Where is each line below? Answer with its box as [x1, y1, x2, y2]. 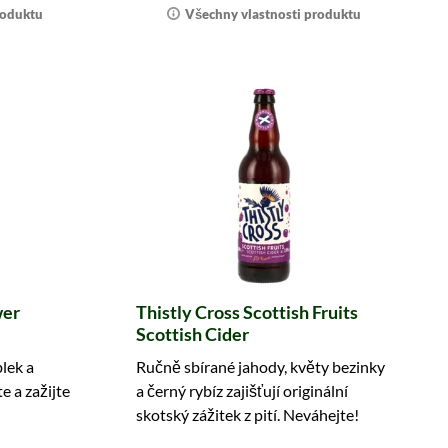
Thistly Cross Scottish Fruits [136, 301, 359, 323]
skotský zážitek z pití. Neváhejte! [136, 405, 360, 424]
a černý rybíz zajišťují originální [136, 381, 349, 400]
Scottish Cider [136, 323, 250, 345]
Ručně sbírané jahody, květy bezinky [136, 357, 386, 376]
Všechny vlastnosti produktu [185, 6, 362, 22]
